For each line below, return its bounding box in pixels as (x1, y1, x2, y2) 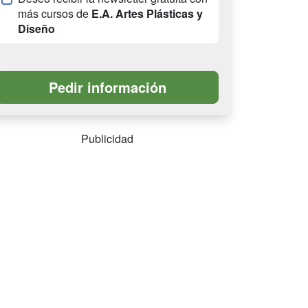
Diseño (18, 21, 55, 36)
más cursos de (18, 5, 91, 21)
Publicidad (81, 131, 133, 146)
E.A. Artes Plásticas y (91, 5, 203, 21)
